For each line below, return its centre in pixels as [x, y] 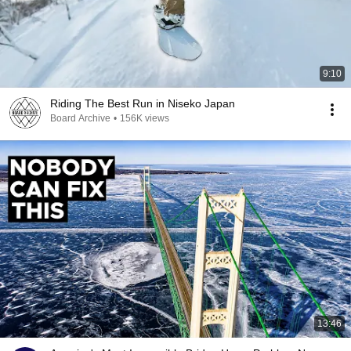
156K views [145, 118]
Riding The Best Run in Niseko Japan [143, 103]
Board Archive [80, 118]
